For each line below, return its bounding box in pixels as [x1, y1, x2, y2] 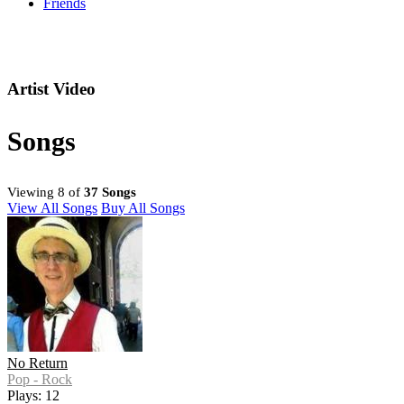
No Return [7, 355, 68, 372]
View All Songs [7, 200, 97, 216]
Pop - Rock [7, 372, 72, 388]
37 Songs [84, 185, 136, 200]
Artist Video [7, 79, 96, 99]
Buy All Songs [101, 200, 185, 216]
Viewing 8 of [7, 185, 84, 200]
